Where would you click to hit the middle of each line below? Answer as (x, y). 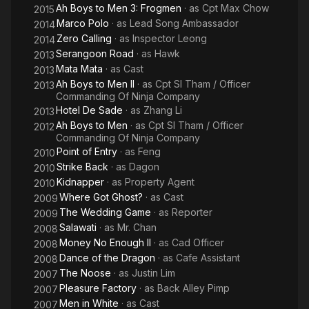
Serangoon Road (95, 53)
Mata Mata (79, 69)
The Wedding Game (105, 212)
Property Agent (160, 182)
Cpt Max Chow (236, 8)
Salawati (78, 227)
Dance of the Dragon (107, 258)
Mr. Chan (137, 227)
